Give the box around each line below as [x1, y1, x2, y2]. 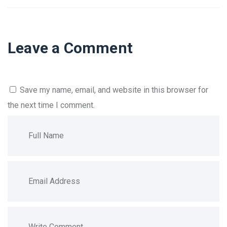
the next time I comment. [8, 100, 95, 110]
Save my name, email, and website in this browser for [20, 85, 208, 95]
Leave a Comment [8, 39, 133, 57]
